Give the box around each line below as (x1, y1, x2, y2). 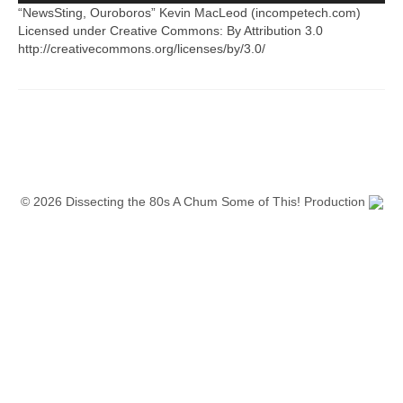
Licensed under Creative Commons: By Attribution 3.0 (18, 23, 323, 38)
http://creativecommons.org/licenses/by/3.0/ (18, 41, 265, 56)
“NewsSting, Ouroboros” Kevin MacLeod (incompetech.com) (18, 5, 361, 20)
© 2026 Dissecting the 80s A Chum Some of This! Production (20, 194, 369, 209)
